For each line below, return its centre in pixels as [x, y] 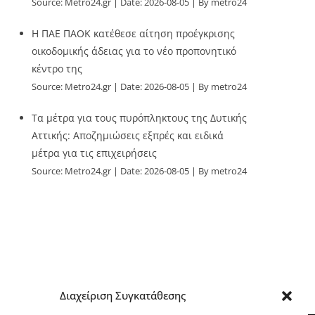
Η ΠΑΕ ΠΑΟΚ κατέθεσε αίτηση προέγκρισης [134, 33]
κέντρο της [57, 69]
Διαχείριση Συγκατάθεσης [123, 295]
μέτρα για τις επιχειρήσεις [95, 153]
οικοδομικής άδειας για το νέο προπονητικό [134, 51]
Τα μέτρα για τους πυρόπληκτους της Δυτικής [140, 118]
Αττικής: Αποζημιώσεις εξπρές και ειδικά [128, 135]
